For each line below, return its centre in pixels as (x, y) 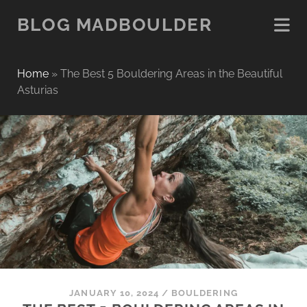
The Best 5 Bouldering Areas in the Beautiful (171, 74)
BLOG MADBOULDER (114, 25)
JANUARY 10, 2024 (114, 293)
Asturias (37, 90)
